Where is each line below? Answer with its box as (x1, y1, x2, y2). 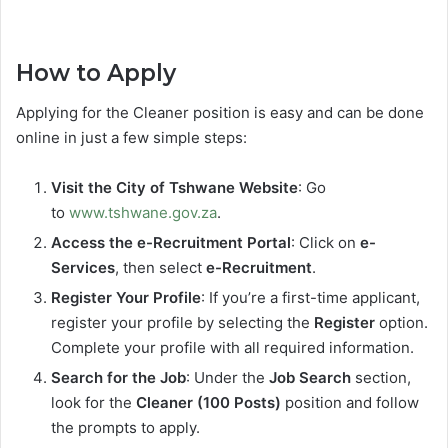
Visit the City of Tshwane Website (51, 178, 298, 198)
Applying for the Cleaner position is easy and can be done (16, 103, 424, 123)
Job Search (269, 368, 351, 388)
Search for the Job (51, 368, 186, 388)
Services (51, 258, 115, 278)
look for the (51, 393, 136, 413)
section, (351, 368, 411, 388)
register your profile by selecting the (51, 313, 314, 333)
